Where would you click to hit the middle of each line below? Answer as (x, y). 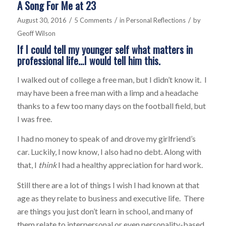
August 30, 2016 (42, 20)
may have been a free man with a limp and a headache (107, 92)
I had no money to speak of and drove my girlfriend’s (106, 139)
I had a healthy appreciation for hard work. (129, 165)
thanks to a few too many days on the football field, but (111, 105)
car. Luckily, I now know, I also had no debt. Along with (109, 152)
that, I (27, 165)
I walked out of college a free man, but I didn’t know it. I (112, 79)
